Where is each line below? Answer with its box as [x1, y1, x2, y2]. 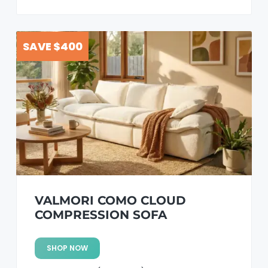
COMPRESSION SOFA [34, 208, 167, 223]
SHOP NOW [46, 243, 88, 254]
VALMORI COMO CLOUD [34, 193, 186, 208]
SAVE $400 [22, 38, 83, 54]
